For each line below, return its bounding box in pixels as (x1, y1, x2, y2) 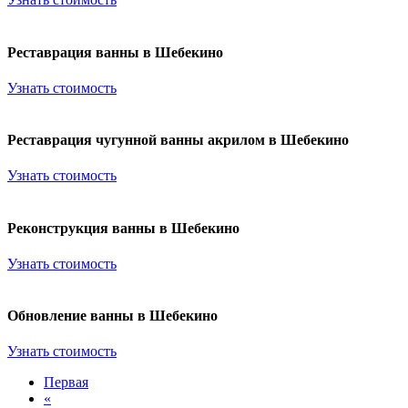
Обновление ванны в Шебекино (7, 308, 218, 324)
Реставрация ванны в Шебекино (7, 44, 223, 60)
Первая (44, 374, 88, 391)
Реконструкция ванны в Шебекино (7, 219, 240, 236)
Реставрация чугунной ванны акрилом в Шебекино (7, 132, 349, 148)
